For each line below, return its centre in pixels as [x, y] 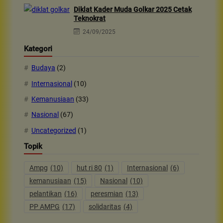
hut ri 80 [89, 168]
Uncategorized [54, 130]
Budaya [43, 68]
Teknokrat [90, 18]
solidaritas [105, 207]
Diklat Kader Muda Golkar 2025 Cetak [133, 9]
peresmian [107, 194]
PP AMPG [45, 207]
